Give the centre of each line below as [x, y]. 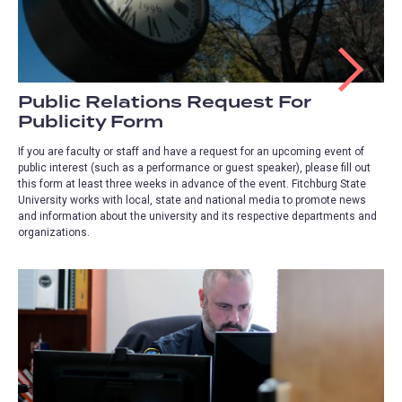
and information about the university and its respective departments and [197, 216]
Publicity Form [91, 122]
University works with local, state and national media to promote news [192, 200]
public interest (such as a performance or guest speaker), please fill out [194, 167]
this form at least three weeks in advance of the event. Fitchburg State [192, 184]
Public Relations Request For [165, 102]
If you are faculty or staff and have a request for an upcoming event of [191, 151]
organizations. [54, 232]
